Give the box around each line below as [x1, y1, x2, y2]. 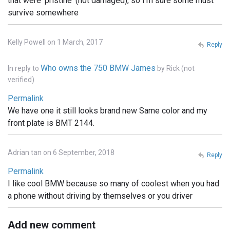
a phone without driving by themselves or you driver [8, 191, 193, 201]
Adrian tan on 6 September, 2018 [8, 148, 114, 157]
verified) [8, 75, 34, 84]
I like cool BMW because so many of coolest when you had [8, 179, 219, 189]
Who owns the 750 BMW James [41, 63, 156, 73]
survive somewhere [8, 8, 79, 18]
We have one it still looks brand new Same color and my [8, 106, 207, 116]
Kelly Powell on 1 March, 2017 [8, 38, 103, 47]
